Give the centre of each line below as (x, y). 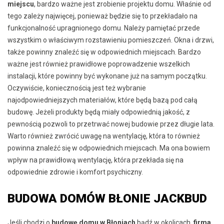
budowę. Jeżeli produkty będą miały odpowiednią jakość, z (99, 112)
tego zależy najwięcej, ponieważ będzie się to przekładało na (102, 16)
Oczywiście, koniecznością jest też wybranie (77, 88)
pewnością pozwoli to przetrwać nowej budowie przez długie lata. (111, 124)
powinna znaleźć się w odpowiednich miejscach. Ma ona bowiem (109, 148)
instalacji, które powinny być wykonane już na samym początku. (107, 76)
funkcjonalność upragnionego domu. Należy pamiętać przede (104, 28)
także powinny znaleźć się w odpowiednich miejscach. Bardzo (104, 52)
